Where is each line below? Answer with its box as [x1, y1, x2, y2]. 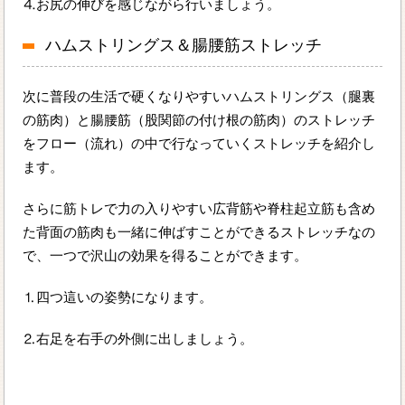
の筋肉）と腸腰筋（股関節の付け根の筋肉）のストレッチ [23, 111, 376, 127]
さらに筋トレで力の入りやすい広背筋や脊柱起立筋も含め [23, 200, 376, 216]
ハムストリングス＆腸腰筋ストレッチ [45, 35, 323, 54]
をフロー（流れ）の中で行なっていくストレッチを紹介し [23, 135, 376, 151]
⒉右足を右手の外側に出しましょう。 [23, 330, 254, 346]
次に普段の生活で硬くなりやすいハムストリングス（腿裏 [23, 88, 376, 104]
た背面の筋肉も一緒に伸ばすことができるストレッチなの [23, 223, 376, 240]
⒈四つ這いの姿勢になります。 [23, 288, 213, 305]
